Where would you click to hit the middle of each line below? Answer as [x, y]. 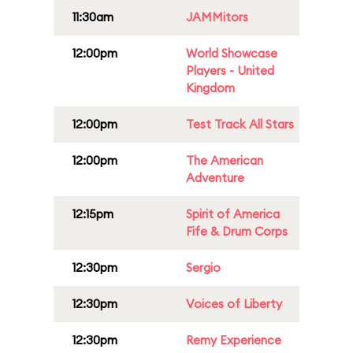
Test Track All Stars [240, 124]
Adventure [215, 178]
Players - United [230, 71]
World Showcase [232, 53]
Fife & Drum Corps [237, 231]
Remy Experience [234, 340]
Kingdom [210, 88]
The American [225, 160]
